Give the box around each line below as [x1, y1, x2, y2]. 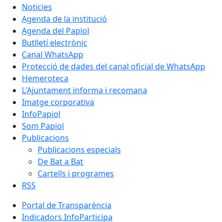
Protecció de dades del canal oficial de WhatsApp [22, 60, 205, 72]
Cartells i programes [38, 167, 114, 179]
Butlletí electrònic [22, 37, 87, 48]
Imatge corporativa [22, 96, 94, 108]
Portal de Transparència [22, 199, 111, 211]
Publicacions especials [38, 144, 121, 155]
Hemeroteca [22, 72, 68, 84]
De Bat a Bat [38, 156, 83, 167]
